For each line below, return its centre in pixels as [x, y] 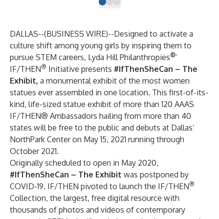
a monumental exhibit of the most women [115, 81]
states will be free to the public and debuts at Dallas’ [102, 128]
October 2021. [34, 151]
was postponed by [155, 175]
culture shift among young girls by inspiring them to [101, 45]
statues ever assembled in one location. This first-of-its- [109, 92]
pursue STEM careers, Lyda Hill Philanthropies [90, 57]
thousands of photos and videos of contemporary [98, 210]
